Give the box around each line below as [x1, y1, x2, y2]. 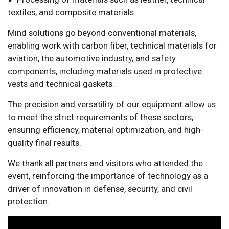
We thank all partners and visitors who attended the [8, 158, 203, 168]
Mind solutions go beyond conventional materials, [8, 28, 196, 38]
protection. [8, 196, 50, 207]
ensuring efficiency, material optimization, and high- [8, 125, 203, 135]
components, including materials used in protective [8, 66, 202, 76]
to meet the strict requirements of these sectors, [8, 112, 193, 122]
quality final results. [8, 138, 81, 148]
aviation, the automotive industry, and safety [8, 53, 176, 63]
